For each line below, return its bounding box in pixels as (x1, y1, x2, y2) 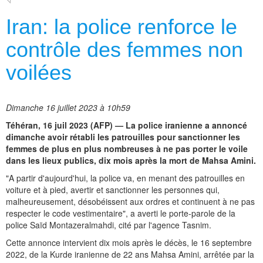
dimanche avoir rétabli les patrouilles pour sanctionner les (6, 131, 240, 143)
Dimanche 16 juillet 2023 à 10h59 (6, 102, 130, 114)
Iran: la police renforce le (6, 15, 237, 39)
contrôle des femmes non (6, 38, 243, 62)
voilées (6, 60, 72, 85)
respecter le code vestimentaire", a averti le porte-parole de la (6, 207, 235, 220)
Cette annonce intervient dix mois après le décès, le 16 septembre (6, 237, 252, 249)
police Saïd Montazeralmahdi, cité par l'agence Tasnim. (6, 219, 211, 231)
